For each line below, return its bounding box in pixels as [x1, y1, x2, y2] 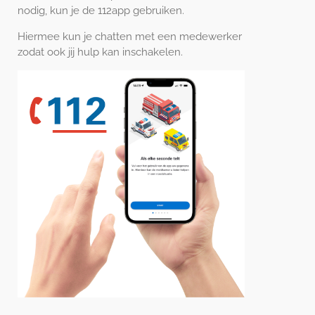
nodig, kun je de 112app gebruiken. [18, 4, 184, 17]
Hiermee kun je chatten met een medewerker [18, 30, 242, 43]
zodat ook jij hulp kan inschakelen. [18, 46, 183, 58]
